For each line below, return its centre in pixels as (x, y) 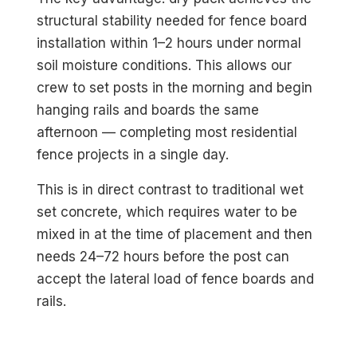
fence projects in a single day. (133, 154)
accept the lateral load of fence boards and (176, 279)
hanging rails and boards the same (148, 110)
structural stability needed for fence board (172, 20)
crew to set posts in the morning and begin (175, 87)
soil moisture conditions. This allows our (165, 65)
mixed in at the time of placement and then (175, 234)
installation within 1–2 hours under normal (169, 43)
